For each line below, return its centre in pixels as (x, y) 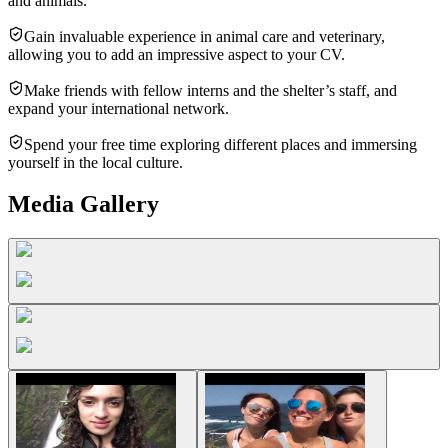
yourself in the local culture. (95, 162)
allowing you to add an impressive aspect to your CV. (176, 54)
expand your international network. (118, 108)
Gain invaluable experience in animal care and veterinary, (204, 36)
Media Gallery (83, 204)
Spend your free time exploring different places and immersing (220, 144)
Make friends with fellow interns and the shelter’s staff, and (210, 90)
